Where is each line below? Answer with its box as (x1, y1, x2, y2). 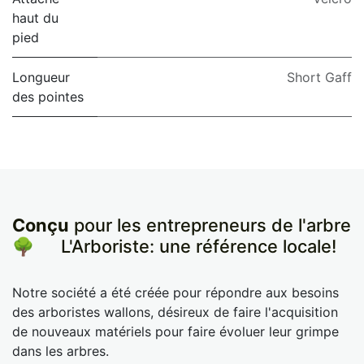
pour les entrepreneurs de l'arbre (69, 214, 351, 236)
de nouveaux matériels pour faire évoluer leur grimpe (12, 323, 339, 340)
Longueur (12, 68, 70, 85)
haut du (12, 9, 58, 26)
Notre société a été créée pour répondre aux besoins (12, 284, 339, 301)
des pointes (12, 88, 84, 105)
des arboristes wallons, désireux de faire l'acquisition (12, 303, 338, 320)
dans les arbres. (12, 342, 109, 359)
